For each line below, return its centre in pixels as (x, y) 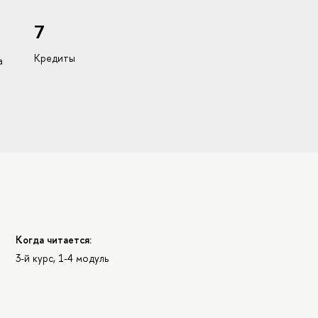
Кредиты (54, 58)
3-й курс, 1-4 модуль (62, 258)
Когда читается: (54, 239)
